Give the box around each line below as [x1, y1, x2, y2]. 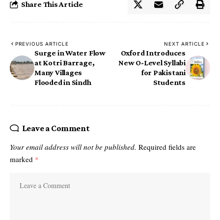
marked [10, 154, 35, 164]
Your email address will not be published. [10, 142, 137, 152]
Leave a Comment [22, 123, 90, 133]
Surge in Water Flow [34, 49, 106, 57]
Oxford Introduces [120, 49, 186, 57]
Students [153, 78, 186, 86]
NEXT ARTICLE [164, 41, 205, 47]
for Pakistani [141, 68, 186, 77]
